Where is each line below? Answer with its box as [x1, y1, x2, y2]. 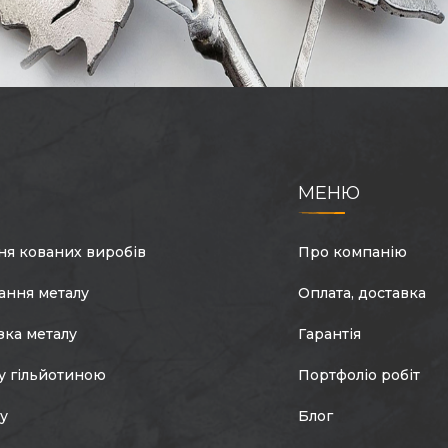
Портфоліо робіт [297, 366, 420, 385]
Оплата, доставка [297, 284, 426, 303]
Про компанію [297, 243, 407, 262]
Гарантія [297, 325, 361, 344]
